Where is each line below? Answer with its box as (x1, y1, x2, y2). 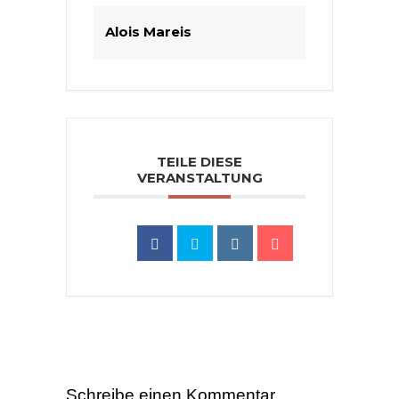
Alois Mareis (105, 23, 191, 40)
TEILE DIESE (157, 153, 242, 170)
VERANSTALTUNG (136, 169, 263, 186)
